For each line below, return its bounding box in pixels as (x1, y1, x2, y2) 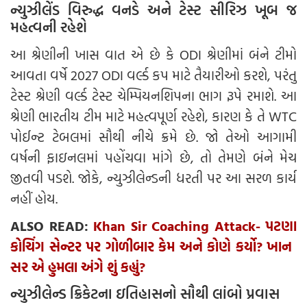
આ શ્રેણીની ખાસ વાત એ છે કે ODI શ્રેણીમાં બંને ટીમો (10, 44, 297, 65)
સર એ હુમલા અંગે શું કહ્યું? (10, 256, 145, 278)
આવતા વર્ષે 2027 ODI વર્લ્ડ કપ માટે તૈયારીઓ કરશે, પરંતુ (10, 64, 297, 86)
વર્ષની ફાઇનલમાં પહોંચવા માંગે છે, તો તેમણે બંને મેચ (10, 147, 297, 168)
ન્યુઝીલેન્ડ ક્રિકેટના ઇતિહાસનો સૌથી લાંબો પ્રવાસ (10, 282, 286, 305)
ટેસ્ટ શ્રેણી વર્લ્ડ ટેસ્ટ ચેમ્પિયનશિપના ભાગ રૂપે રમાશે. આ (10, 85, 297, 106)
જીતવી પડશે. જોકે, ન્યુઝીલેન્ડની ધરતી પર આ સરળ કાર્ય (10, 167, 297, 188)
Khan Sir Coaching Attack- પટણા (93, 215, 297, 236)
